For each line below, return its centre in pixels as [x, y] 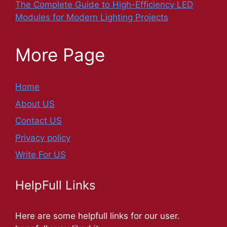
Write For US [41, 155]
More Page [60, 55]
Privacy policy [43, 138]
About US [35, 104]
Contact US [39, 121]
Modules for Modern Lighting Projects [92, 17]
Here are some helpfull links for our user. [98, 216]
